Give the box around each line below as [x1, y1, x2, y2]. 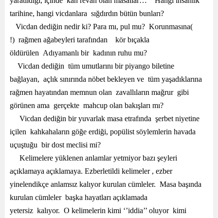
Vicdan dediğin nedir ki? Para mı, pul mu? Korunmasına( [10, 22, 193, 31]
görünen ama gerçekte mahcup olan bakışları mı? [10, 101, 167, 109]
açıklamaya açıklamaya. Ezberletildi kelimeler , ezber [10, 167, 172, 175]
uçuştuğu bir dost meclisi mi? [10, 141, 101, 149]
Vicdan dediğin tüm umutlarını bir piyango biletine [10, 62, 174, 70]
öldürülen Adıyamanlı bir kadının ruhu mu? [10, 49, 147, 57]
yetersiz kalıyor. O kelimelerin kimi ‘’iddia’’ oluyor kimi [10, 206, 186, 215]
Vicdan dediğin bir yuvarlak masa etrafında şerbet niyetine [10, 114, 200, 123]
